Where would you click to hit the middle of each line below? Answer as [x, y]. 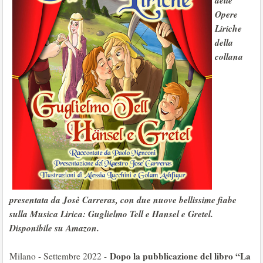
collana [229, 56]
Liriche [228, 28]
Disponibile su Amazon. [54, 228]
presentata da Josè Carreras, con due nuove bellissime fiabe [123, 200]
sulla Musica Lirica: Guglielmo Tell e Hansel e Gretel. [111, 214]
